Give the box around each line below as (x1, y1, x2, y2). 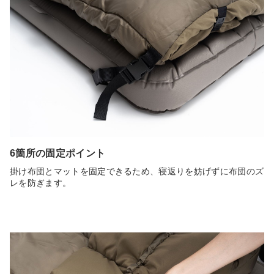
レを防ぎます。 (10, 177, 72, 188)
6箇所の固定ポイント (10, 147, 106, 158)
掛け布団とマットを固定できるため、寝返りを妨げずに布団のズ (10, 166, 264, 176)
